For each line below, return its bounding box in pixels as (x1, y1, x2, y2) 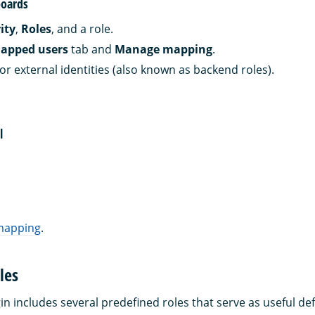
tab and (68, 41, 115, 57)
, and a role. (51, 20, 113, 37)
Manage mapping (115, 41, 212, 57)
